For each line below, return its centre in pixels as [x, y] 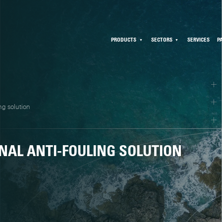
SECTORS [162, 39]
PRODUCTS [124, 39]
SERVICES [198, 39]
